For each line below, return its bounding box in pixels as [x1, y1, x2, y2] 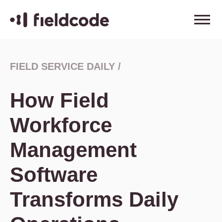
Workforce [10, 113, 112, 137]
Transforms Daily [10, 188, 178, 211]
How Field [10, 89, 109, 112]
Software [10, 163, 98, 186]
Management [10, 138, 137, 162]
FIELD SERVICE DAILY [10, 61, 115, 72]
